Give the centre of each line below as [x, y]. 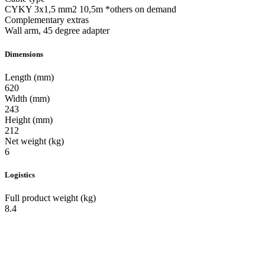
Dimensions [24, 54]
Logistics [20, 174]
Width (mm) [27, 98]
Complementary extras [47, 20]
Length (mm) [29, 77]
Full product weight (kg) [50, 198]
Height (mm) [29, 119]
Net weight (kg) [34, 141]
